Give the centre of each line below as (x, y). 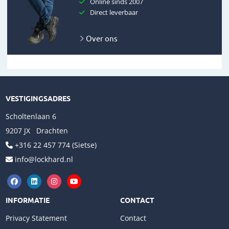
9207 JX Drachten (37, 131)
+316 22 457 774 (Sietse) (55, 145)
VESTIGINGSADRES (38, 98)
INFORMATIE (27, 200)
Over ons (101, 38)
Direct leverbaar (114, 13)
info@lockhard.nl (44, 159)
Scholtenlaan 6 (31, 117)
